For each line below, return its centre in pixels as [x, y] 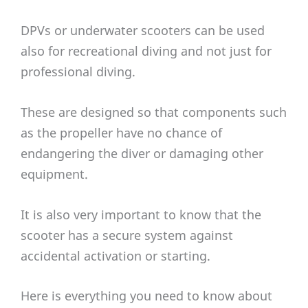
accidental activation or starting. [115, 255]
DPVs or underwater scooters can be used [143, 31]
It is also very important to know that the [141, 214]
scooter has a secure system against [127, 235]
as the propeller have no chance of [121, 132]
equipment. [54, 174]
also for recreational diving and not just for [146, 51]
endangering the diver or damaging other [142, 153]
